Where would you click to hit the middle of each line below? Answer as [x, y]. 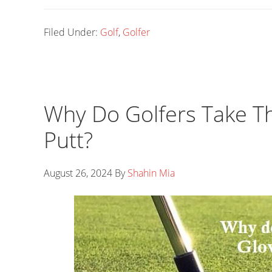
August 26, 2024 [78, 173]
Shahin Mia [151, 173]
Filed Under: [72, 32]
